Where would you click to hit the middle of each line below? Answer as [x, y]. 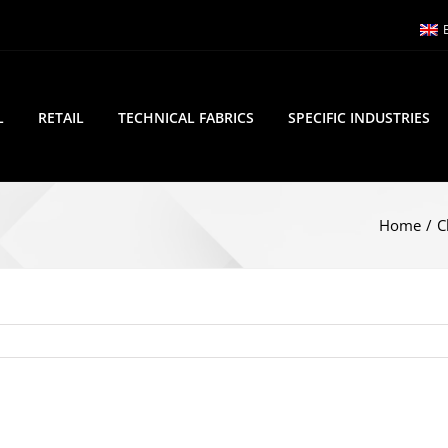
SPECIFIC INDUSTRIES [359, 117]
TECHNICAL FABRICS [186, 117]
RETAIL [61, 117]
